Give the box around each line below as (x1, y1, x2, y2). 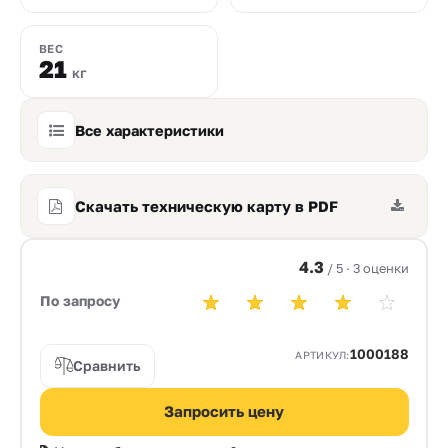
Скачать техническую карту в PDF (75, 197, 338, 215)
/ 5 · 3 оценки (326, 259, 409, 276)
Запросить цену (164, 402, 284, 421)
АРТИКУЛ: (295, 348, 350, 361)
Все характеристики (75, 121, 224, 139)
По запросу (39, 292, 120, 310)
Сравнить (72, 356, 140, 374)
